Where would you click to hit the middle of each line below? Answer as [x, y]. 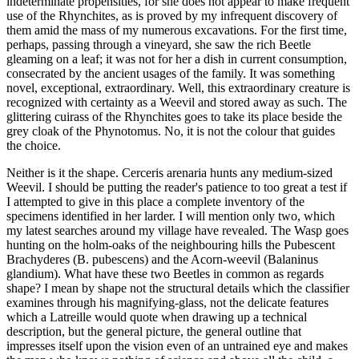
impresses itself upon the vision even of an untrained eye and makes [177, 345]
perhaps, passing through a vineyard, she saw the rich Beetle [159, 44]
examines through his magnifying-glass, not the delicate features [167, 302]
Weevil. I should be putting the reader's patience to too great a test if [177, 187]
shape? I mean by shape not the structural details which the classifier [178, 288]
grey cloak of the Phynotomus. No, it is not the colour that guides [171, 131]
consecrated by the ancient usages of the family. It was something [171, 73]
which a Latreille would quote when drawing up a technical [157, 317]
